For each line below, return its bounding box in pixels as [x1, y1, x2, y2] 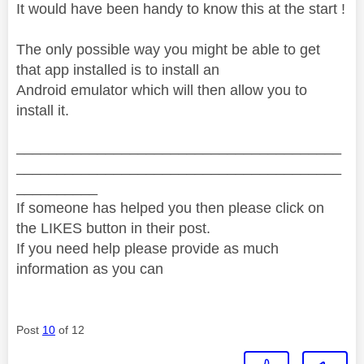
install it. [16, 102, 69, 119]
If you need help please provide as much [16, 240, 279, 257]
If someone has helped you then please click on [16, 199, 324, 216]
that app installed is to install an [16, 61, 219, 78]
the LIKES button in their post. [16, 219, 210, 236]
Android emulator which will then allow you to [16, 81, 307, 98]
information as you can [16, 260, 163, 277]
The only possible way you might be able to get [16, 41, 320, 58]
